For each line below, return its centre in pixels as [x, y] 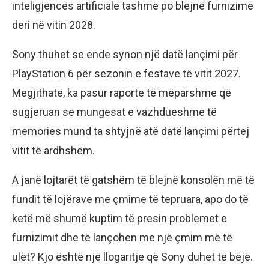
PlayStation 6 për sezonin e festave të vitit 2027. [126, 73]
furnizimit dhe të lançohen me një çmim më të [122, 237]
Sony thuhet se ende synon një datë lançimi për [125, 54]
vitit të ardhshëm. [53, 150]
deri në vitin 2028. [54, 25]
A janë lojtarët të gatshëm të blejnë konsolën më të [133, 180]
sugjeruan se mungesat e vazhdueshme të [114, 112]
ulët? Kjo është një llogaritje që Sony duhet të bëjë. [132, 256]
